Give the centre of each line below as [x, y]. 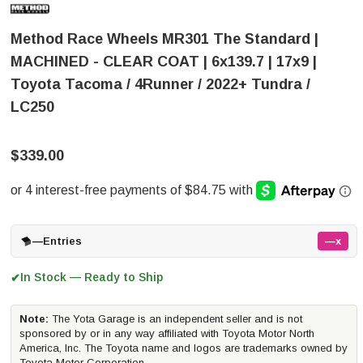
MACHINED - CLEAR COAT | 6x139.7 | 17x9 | [164, 62]
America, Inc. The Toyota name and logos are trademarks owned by [184, 348]
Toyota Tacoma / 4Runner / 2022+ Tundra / [160, 84]
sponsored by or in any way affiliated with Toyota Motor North [167, 333]
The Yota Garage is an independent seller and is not [175, 319]
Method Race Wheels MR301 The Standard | [164, 39]
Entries [62, 241]
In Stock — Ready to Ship [92, 277]
